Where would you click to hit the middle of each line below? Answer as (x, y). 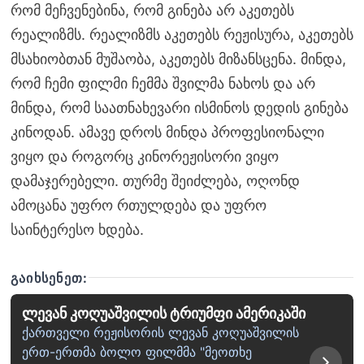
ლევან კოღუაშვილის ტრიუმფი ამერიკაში (163, 314)
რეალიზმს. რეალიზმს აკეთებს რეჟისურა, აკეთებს (182, 34)
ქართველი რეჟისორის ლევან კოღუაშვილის (160, 333)
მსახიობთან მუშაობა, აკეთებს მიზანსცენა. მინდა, (178, 58)
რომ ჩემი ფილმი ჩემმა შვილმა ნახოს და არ (162, 83)
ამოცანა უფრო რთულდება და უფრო (138, 205)
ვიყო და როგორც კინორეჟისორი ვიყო (144, 156)
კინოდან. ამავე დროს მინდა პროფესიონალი (167, 132)
